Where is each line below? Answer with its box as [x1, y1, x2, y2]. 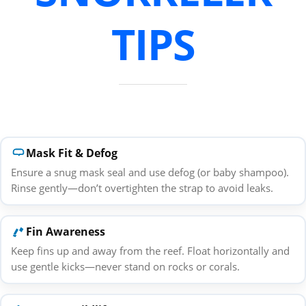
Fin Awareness [25, 224, 105, 240]
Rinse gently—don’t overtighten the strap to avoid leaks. [10, 181, 273, 195]
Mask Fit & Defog [25, 145, 117, 161]
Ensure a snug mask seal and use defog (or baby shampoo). [10, 165, 289, 180]
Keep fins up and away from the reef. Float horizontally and [10, 244, 290, 258]
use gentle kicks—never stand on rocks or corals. [10, 260, 240, 274]
